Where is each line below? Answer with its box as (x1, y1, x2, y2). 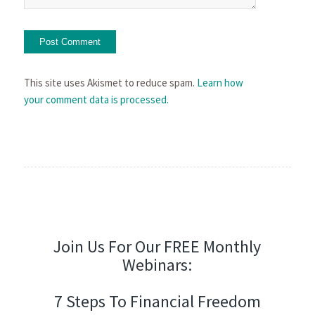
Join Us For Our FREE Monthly (53, 235, 262, 257)
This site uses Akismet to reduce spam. (23, 75, 197, 89)
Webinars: (122, 253, 193, 276)
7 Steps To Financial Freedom (53, 290, 261, 312)
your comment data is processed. (23, 92, 169, 106)
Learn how (196, 75, 243, 89)
